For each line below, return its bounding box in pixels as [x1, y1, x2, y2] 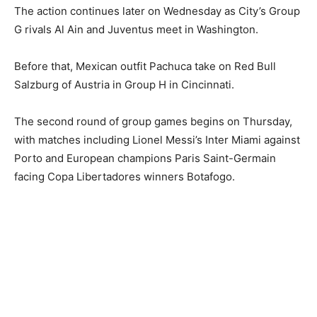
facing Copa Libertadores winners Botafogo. [14, 170, 235, 184]
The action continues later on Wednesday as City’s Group [14, 4, 300, 18]
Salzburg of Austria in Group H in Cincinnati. [14, 78, 234, 92]
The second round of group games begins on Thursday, [14, 115, 292, 129]
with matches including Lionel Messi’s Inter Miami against [14, 133, 300, 147]
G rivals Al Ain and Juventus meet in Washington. [14, 23, 258, 37]
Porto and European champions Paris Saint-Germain [14, 151, 276, 166]
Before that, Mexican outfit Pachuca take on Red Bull [14, 59, 276, 74]
